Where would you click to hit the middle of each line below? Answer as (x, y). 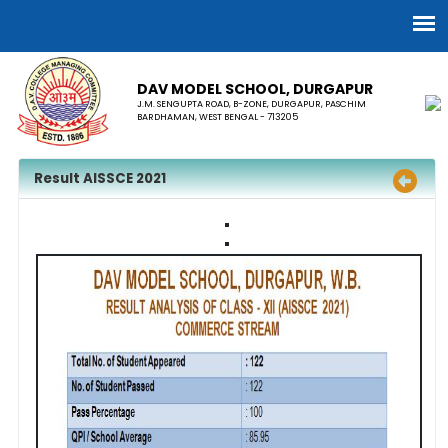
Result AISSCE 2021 (100, 179)
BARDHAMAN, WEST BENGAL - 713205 (218, 116)
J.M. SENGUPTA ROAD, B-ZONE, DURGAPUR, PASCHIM (252, 103)
